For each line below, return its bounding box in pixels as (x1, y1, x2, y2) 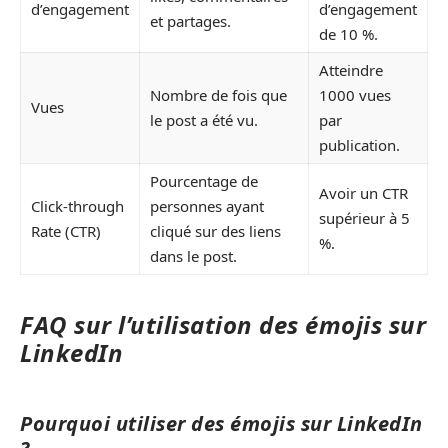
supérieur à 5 (319, 208, 410, 228)
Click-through (31, 196, 124, 216)
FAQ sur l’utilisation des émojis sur (20, 308, 426, 341)
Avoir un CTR (319, 183, 408, 203)
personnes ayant (150, 196, 264, 216)
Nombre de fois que (150, 85, 287, 105)
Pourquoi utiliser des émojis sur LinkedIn (20, 410, 423, 437)
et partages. (150, 11, 231, 31)
